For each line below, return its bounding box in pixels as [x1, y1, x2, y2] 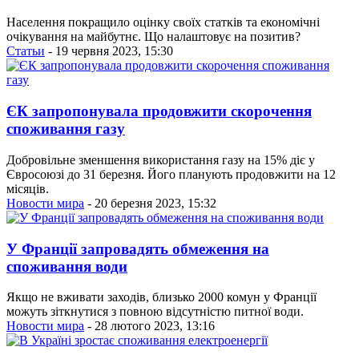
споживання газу [6, 120, 125, 138]
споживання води [6, 257, 127, 275]
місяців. [6, 181, 49, 196]
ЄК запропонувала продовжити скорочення [6, 103, 312, 120]
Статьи [6, 44, 45, 58]
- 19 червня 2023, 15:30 [45, 44, 173, 58]
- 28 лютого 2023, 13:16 [84, 319, 215, 333]
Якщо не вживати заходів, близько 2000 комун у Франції [6, 290, 317, 305]
